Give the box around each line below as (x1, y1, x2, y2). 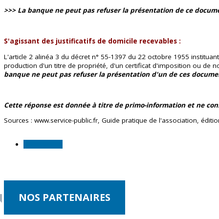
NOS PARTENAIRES (19, 191, 110, 204)
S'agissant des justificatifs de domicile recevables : (4, 37, 181, 45)
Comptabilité (23, 140, 63, 149)
